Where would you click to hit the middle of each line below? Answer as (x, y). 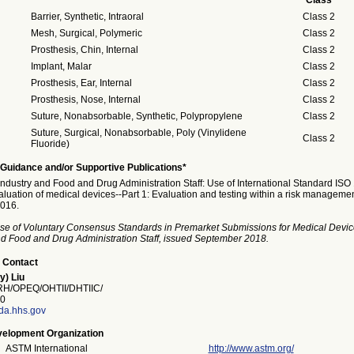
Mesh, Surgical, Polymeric (86, 33)
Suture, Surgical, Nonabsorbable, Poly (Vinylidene (138, 133)
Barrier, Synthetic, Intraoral (87, 17)
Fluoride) (50, 144)
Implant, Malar (61, 66)
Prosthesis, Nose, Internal (85, 100)
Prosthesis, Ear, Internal (81, 83)
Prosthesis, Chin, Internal (84, 50)
